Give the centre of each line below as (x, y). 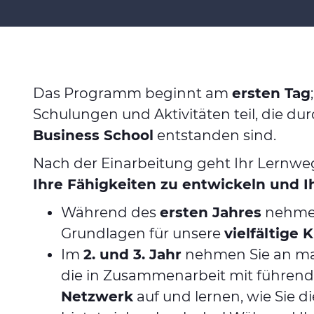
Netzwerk (97, 296)
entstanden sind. (215, 135)
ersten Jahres (211, 212)
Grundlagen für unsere (143, 233)
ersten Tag (271, 93)
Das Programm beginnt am (132, 93)
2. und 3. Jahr (132, 254)
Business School (93, 135)
